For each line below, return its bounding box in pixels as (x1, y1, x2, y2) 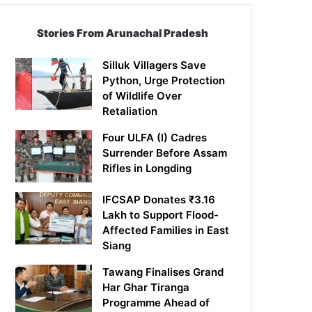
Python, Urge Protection (102, 74, 226, 88)
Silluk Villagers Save (102, 58, 207, 72)
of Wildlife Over (102, 89, 182, 103)
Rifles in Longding (102, 162, 192, 175)
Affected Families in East (102, 224, 230, 237)
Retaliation (102, 104, 158, 118)
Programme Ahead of (102, 296, 210, 310)
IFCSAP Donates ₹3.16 (102, 193, 216, 207)
